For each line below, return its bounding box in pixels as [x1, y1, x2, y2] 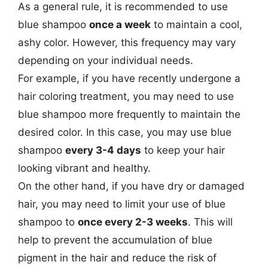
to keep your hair [141, 144, 225, 156]
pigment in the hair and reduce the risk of [18, 251, 217, 264]
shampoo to [18, 215, 78, 228]
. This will [188, 215, 233, 228]
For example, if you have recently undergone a [18, 72, 240, 84]
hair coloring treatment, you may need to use [18, 90, 234, 102]
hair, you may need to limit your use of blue [18, 197, 226, 210]
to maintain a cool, [151, 18, 242, 31]
